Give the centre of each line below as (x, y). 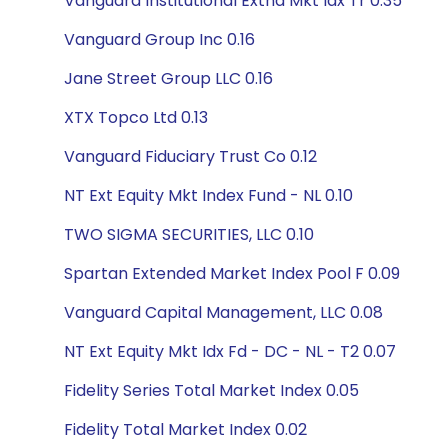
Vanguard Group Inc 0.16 (159, 39)
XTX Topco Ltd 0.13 (136, 117)
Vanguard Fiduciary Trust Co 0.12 (190, 156)
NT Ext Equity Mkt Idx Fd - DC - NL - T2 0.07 (230, 351)
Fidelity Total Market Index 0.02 (185, 429)
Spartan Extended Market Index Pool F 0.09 (232, 273)
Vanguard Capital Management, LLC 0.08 (223, 312)
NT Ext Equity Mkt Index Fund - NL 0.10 (208, 195)
